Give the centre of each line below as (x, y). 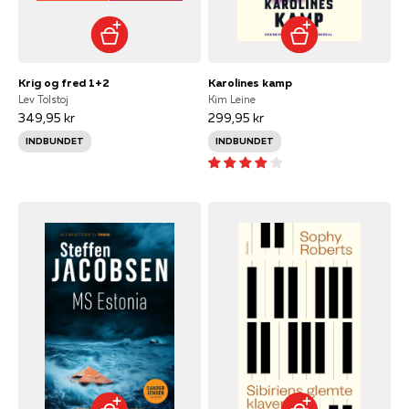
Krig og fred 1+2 (64, 82)
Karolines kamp (250, 82)
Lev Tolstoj (43, 99)
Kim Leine (232, 99)
